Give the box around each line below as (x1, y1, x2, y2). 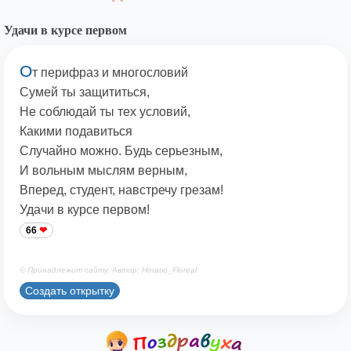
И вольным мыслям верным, (20, 164, 187, 178)
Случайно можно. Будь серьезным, (20, 144, 223, 158)
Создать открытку (25, 284, 114, 297)
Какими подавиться (20, 125, 132, 139)
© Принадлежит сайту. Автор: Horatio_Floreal (20, 266, 197, 275)
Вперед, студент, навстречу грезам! (20, 183, 223, 197)
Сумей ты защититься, (20, 85, 150, 100)
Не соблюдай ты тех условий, (20, 105, 190, 119)
